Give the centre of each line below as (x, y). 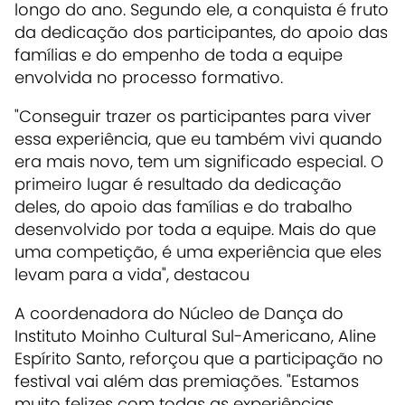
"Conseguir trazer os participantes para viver (193, 116)
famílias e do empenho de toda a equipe (179, 54)
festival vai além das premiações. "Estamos (187, 381)
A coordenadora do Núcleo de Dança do (179, 313)
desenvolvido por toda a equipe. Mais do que (195, 229)
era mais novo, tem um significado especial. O (199, 161)
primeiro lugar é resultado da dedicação (178, 184)
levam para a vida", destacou (132, 274)
